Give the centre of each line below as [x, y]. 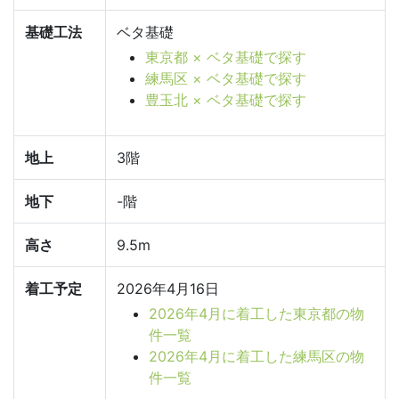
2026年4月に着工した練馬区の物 [256, 356]
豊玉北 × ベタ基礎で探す [226, 100]
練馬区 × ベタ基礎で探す [226, 78]
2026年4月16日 [168, 289]
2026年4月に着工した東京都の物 [256, 313]
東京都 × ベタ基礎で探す [226, 57]
